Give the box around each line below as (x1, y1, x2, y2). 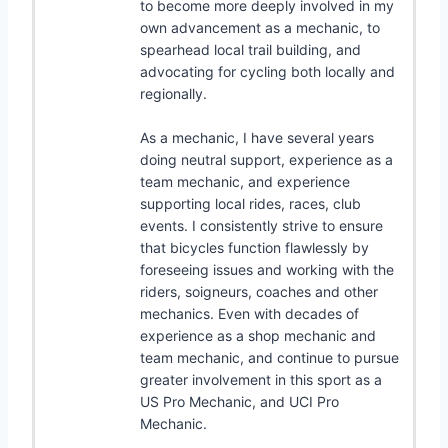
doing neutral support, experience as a (140, 150, 393, 168)
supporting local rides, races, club (140, 194, 361, 212)
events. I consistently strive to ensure (140, 216, 383, 234)
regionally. (140, 84, 207, 102)
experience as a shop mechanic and (140, 326, 376, 344)
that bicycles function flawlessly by (140, 238, 369, 256)
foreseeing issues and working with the (140, 260, 394, 278)
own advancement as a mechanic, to (140, 18, 380, 36)
